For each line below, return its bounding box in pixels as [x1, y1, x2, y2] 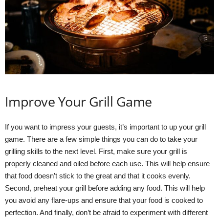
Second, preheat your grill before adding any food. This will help [5, 184, 205, 193]
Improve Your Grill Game [5, 92, 152, 111]
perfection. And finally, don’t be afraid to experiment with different [5, 208, 208, 217]
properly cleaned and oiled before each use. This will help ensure [5, 159, 210, 168]
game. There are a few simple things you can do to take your [5, 135, 197, 144]
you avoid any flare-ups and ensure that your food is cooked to [5, 196, 203, 205]
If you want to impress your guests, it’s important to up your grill [5, 123, 206, 131]
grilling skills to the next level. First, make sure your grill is [5, 147, 187, 156]
